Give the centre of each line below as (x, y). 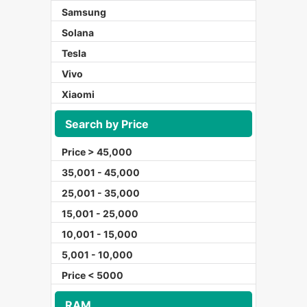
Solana (78, 33)
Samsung (84, 12)
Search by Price (107, 124)
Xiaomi (78, 95)
